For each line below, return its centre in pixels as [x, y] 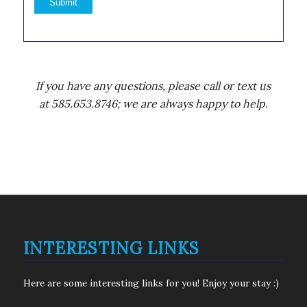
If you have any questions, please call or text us [153, 86]
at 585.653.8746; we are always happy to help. [153, 104]
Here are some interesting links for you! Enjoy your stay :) [151, 283]
